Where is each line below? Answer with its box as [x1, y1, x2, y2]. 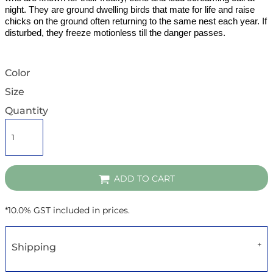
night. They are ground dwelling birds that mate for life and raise [5, 5, 255, 15]
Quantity [5, 104, 48, 116]
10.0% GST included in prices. [8, 204, 130, 216]
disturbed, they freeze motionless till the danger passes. [5, 28, 225, 38]
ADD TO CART [114, 173, 175, 185]
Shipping [12, 241, 56, 253]
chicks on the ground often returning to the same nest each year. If [5, 16, 267, 27]
